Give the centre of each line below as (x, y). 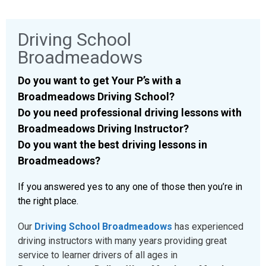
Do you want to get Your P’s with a (99, 80)
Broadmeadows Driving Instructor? (103, 128)
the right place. (48, 201)
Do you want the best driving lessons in (113, 144)
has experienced (208, 227)
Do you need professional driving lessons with (130, 112)
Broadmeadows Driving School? (96, 96)
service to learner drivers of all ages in (98, 255)
